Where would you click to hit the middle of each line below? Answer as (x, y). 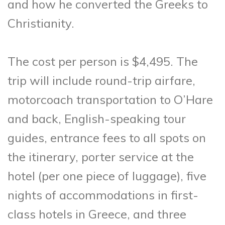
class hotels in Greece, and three (97, 214)
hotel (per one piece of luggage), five (107, 176)
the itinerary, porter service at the (101, 156)
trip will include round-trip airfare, (101, 80)
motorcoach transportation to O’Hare (110, 99)
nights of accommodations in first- (103, 195)
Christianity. (41, 23)
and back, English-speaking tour (97, 118)
